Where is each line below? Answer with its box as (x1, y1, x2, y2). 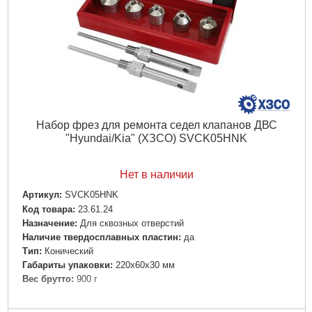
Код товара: (22, 203, 75, 214)
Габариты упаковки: (22, 259, 113, 270)
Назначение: (22, 217, 77, 228)
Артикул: (22, 189, 62, 201)
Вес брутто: (22, 273, 74, 284)
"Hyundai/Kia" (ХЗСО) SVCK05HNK (65, 132, 247, 145)
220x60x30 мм (115, 259, 175, 270)
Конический (44, 245, 93, 256)
